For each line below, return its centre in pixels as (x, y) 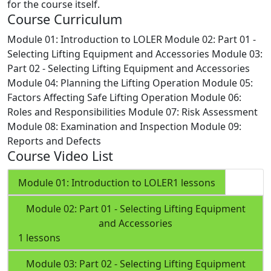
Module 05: (227, 83)
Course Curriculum (65, 19)
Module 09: (216, 126)
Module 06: (216, 97)
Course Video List (60, 155)
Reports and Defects (54, 141)
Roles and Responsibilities (67, 112)
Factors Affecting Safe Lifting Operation (98, 97)
